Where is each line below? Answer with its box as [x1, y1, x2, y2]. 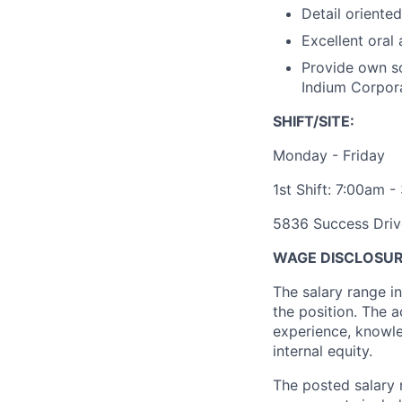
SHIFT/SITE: [273, 112, 354, 130]
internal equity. [273, 342, 372, 360]
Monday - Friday [273, 146, 385, 164]
